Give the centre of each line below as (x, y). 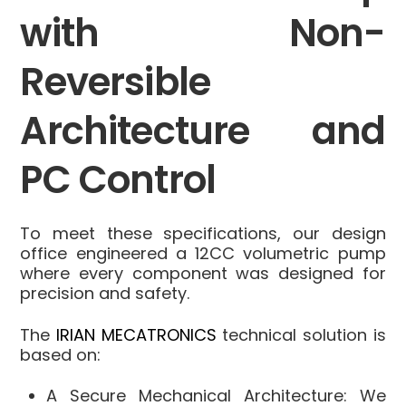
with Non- (203, 34)
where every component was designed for (203, 274)
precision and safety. (105, 294)
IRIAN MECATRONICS (136, 334)
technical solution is (301, 334)
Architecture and (203, 131)
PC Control (118, 180)
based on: (61, 354)
